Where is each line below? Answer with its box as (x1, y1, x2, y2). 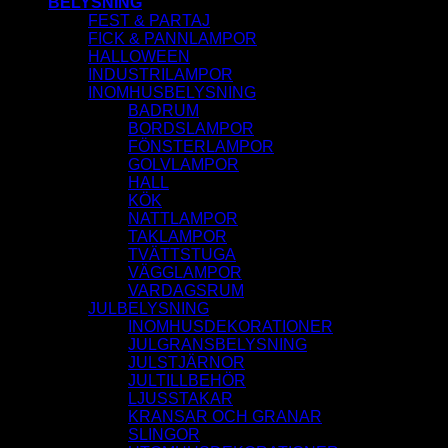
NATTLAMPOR (128, 210, 238, 228)
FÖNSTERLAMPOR (128, 138, 274, 156)
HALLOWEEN (88, 48, 190, 66)
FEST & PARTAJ (88, 12, 210, 30)
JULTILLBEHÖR (128, 372, 246, 390)
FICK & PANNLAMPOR (88, 30, 257, 48)
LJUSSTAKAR (128, 390, 233, 408)
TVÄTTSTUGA (128, 246, 236, 264)
